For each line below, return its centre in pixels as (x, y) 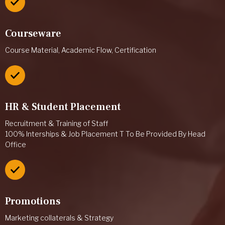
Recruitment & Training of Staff (57, 123)
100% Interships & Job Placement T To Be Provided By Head (105, 134)
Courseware (33, 33)
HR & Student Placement (63, 107)
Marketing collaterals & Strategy (59, 217)
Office (16, 144)
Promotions (33, 201)
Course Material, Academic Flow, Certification (81, 50)
